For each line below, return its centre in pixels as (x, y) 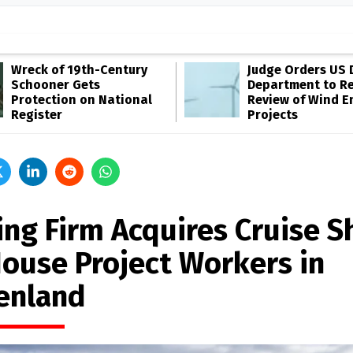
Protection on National (82, 100)
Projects (273, 115)
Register (37, 115)
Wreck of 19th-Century (79, 70)
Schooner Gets (56, 85)
